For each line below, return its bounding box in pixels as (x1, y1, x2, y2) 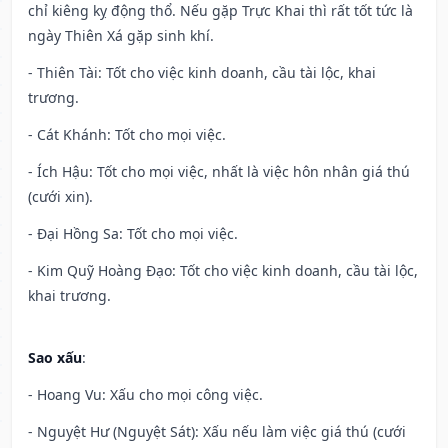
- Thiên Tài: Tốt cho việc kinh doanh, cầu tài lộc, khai (28, 63, 376, 83)
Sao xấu (28, 348, 82, 368)
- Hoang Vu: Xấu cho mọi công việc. (28, 385, 263, 405)
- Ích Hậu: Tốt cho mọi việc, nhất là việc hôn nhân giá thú (28, 162, 410, 182)
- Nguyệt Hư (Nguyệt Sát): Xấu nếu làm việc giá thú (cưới (28, 422, 406, 442)
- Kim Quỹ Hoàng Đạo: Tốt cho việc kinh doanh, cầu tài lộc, (28, 261, 418, 281)
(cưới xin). (28, 187, 93, 207)
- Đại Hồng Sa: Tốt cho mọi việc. (28, 224, 238, 244)
